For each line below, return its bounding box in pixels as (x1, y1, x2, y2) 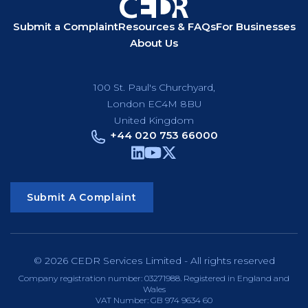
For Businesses (215, 20, 296, 34)
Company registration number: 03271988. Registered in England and (19, 273, 289, 284)
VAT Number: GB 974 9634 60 (96, 295, 212, 306)
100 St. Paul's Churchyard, (93, 81, 215, 94)
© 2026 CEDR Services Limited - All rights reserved (33, 254, 275, 267)
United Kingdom (114, 114, 194, 127)
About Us (130, 36, 178, 50)
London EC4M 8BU (106, 98, 202, 111)
